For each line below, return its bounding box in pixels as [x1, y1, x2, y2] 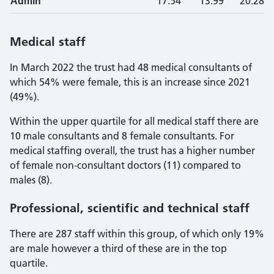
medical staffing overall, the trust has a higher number [10, 144, 255, 157]
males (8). [10, 174, 52, 186]
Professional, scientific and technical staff [10, 201, 250, 215]
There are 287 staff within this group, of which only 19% [10, 228, 264, 240]
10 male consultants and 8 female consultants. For [10, 130, 234, 142]
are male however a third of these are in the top [10, 242, 227, 254]
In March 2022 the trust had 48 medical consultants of [10, 61, 252, 73]
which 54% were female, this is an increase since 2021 [10, 76, 250, 88]
